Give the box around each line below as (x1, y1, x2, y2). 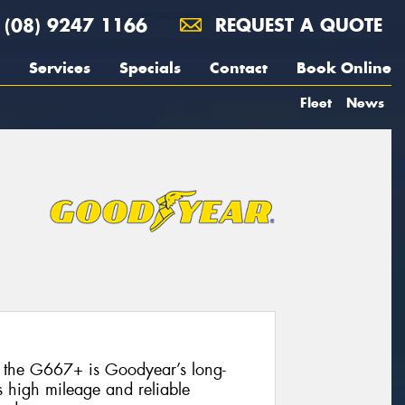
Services (29, 58, 90, 78)
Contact (210, 58, 268, 78)
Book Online (297, 58, 391, 78)
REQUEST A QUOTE (209, 14, 382, 36)
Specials (119, 58, 181, 78)
